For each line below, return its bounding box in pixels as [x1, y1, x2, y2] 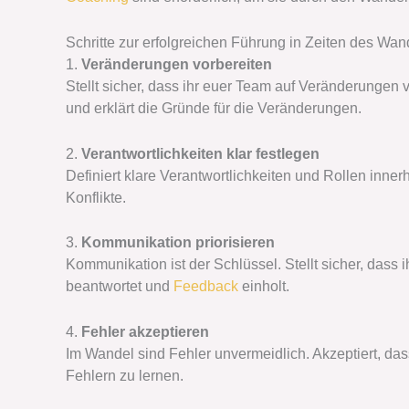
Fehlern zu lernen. [66, 367, 184, 383]
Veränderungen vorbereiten [81, 56, 272, 72]
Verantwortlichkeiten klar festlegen [81, 145, 320, 162]
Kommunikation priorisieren [81, 235, 275, 251]
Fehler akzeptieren [81, 323, 209, 340]
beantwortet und [66, 278, 173, 295]
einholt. [238, 278, 289, 295]
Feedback [173, 278, 238, 295]
